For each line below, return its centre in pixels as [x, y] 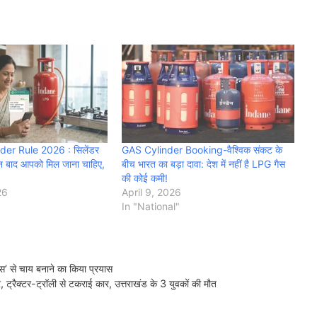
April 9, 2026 [151, 192]
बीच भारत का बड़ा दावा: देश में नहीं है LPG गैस [203, 164]
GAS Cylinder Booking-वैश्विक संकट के [202, 150]
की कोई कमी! [145, 178]
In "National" [151, 207]
